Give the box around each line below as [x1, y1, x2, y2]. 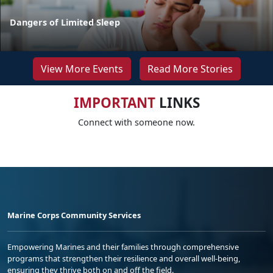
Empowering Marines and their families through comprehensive [7, 241, 239, 252]
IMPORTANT [73, 93, 155, 112]
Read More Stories [147, 62, 233, 76]
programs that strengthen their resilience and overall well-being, [7, 252, 240, 264]
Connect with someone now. [78, 116, 195, 128]
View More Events [40, 62, 123, 76]
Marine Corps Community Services [7, 209, 141, 221]
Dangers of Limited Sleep [10, 16, 120, 28]
